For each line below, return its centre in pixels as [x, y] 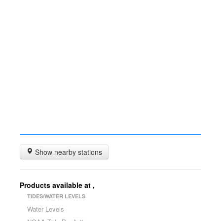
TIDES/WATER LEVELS [56, 196]
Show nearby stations [68, 152]
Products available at [56, 185]
